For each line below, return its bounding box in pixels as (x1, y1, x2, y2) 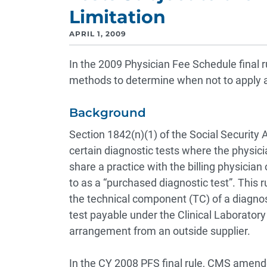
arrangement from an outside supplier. (69, 225, 250, 237)
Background (69, 105, 146, 120)
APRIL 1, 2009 (69, 29, 126, 38)
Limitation (69, 6, 166, 28)
